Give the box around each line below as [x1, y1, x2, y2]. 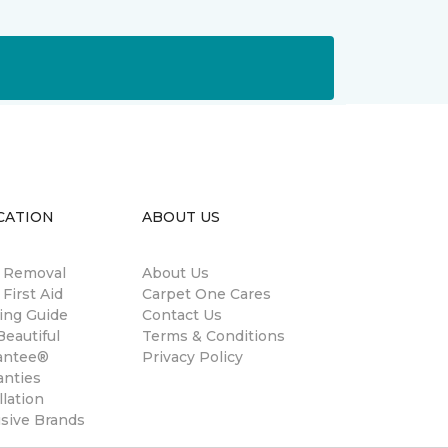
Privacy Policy [142, 347, 243, 366]
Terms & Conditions [142, 326, 285, 345]
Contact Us [142, 305, 222, 324]
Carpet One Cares [142, 284, 271, 303]
